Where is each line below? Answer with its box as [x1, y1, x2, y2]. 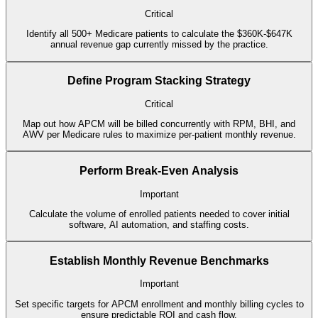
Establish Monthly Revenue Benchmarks [49, 254, 269, 267]
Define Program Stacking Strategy [67, 75, 251, 87]
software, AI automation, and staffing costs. [69, 219, 249, 230]
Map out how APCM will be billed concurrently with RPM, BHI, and [23, 119, 295, 130]
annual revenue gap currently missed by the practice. [50, 39, 268, 50]
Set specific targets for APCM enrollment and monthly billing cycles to [14, 298, 304, 309]
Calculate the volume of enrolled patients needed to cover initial [28, 208, 290, 219]
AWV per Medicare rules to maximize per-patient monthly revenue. [22, 129, 296, 141]
